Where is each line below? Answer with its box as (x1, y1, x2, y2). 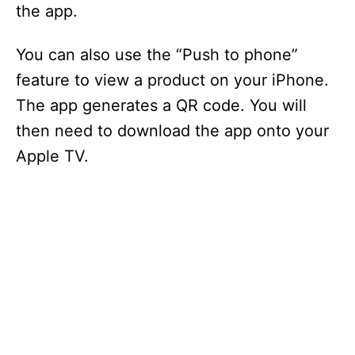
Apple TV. (16, 147, 89, 166)
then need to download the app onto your (16, 121, 329, 140)
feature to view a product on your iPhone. (16, 71, 329, 90)
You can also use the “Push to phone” (16, 45, 298, 64)
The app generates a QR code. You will (16, 96, 307, 115)
